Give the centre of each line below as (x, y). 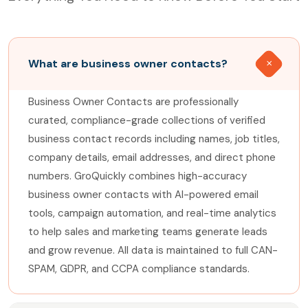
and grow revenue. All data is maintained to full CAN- (153, 251)
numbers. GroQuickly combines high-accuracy (137, 176)
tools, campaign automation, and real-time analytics (152, 213)
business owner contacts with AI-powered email (143, 195)
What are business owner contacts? (128, 64)
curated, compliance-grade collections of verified (147, 121)
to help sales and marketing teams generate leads (148, 232)
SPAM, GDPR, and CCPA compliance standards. (139, 269)
